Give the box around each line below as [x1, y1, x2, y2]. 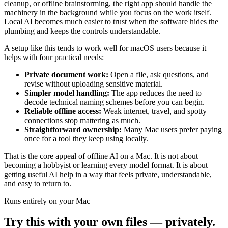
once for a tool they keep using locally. [24, 134, 148, 143]
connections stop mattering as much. [24, 116, 140, 125]
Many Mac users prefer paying [122, 125, 222, 134]
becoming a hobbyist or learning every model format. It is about [4, 160, 208, 169]
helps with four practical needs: [4, 52, 104, 62]
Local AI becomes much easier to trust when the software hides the [4, 17, 218, 26]
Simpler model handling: [24, 88, 109, 97]
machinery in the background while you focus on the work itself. [4, 8, 211, 17]
